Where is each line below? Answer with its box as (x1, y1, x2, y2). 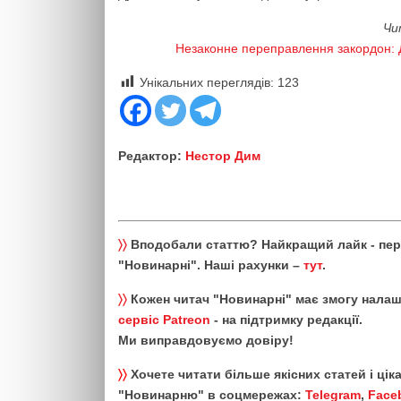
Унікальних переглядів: (140, 74, 274, 90)
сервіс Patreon (118, 311, 210, 327)
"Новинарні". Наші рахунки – (118, 257, 303, 272)
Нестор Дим (185, 148, 260, 163)
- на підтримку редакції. (210, 311, 363, 327)
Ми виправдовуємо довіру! (118, 332, 294, 347)
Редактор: (118, 148, 185, 163)
